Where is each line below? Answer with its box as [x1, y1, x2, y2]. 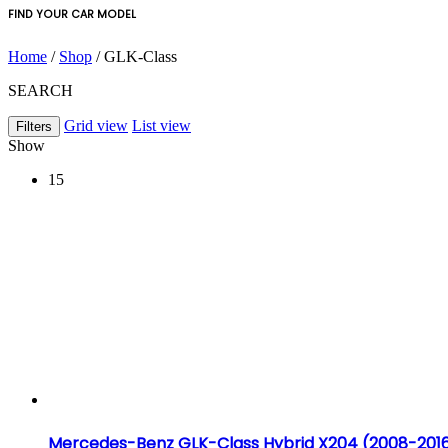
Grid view [64, 117, 128, 135]
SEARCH [8, 82, 73, 100]
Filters [16, 119, 52, 135]
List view [132, 117, 191, 135]
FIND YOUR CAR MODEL [8, 7, 136, 23]
